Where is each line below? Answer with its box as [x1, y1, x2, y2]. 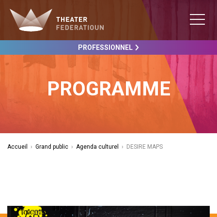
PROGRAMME [46, 77, 170, 100]
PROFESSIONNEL [77, 44, 133, 51]
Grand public [35, 143, 68, 150]
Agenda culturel [76, 143, 119, 150]
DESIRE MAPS [126, 143, 163, 150]
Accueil [7, 143, 28, 150]
